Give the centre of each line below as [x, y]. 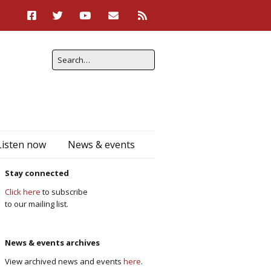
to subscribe [64, 192]
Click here [23, 192]
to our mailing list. [37, 204]
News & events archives [52, 243]
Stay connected [37, 173]
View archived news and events [64, 261]
